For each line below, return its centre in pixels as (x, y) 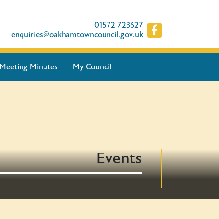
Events (119, 158)
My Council (92, 67)
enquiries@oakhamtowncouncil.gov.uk (77, 35)
